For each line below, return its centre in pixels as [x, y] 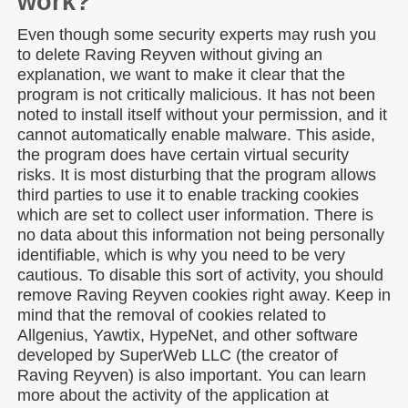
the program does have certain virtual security [183, 154]
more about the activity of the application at [173, 395]
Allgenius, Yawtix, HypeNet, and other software [188, 335]
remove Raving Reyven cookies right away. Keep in [204, 295]
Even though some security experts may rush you [197, 34]
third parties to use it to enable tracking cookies [188, 194]
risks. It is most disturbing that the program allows [197, 174]
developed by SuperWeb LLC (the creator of [178, 355]
